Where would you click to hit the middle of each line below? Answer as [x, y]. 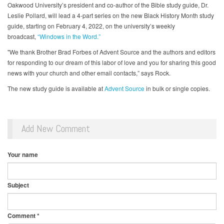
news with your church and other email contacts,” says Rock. [90, 73]
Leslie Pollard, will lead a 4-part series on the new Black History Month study [111, 15]
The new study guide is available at [56, 88]
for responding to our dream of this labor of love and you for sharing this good [112, 62]
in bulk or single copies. [177, 88]
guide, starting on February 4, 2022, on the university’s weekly [91, 26]
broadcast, [22, 36]
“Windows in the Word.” [69, 36]
